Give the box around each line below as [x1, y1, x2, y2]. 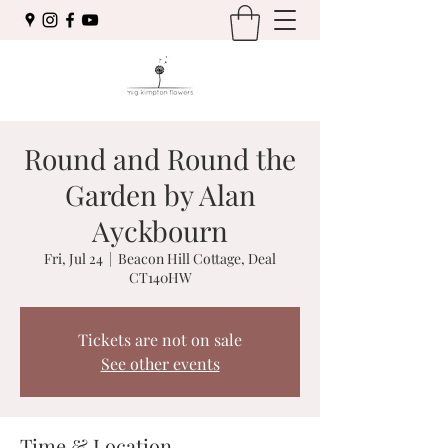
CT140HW [128, 267, 192, 287]
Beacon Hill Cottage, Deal [118, 248, 276, 268]
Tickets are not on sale [78, 328, 242, 350]
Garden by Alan [64, 175, 256, 213]
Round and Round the [24, 139, 296, 177]
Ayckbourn [92, 211, 228, 249]
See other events [100, 352, 220, 374]
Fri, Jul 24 [44, 248, 103, 268]
